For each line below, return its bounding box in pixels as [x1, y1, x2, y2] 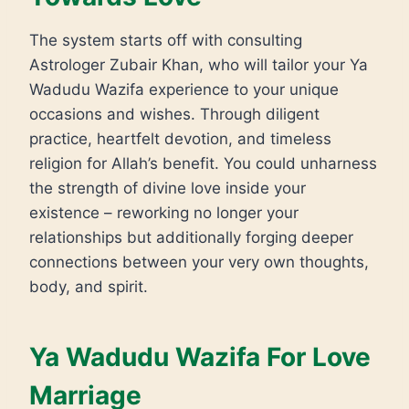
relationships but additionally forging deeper [29, 227, 353, 246]
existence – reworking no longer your [29, 203, 299, 222]
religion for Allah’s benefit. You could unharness [29, 153, 377, 173]
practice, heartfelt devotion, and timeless [29, 129, 331, 148]
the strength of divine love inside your [29, 178, 306, 197]
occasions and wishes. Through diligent [29, 104, 320, 123]
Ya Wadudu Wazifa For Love [29, 341, 371, 372]
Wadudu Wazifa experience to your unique [29, 79, 339, 99]
